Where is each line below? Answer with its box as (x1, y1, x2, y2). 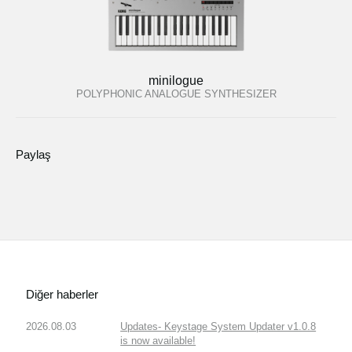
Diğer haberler (26, 287, 99, 301)
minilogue (148, 74, 203, 88)
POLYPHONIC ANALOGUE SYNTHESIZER (75, 88, 277, 101)
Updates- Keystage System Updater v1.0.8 (120, 320, 317, 332)
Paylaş (16, 147, 51, 161)
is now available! (120, 334, 196, 346)
